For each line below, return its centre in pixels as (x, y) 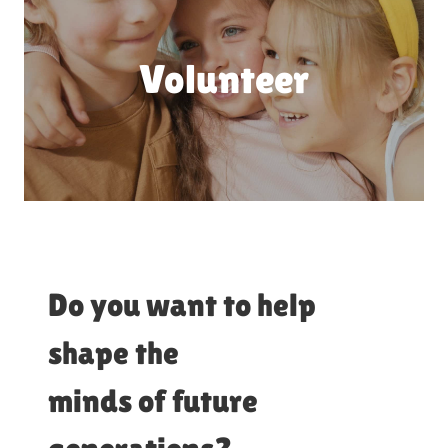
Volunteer (224, 79)
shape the (113, 353)
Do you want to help (182, 305)
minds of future (153, 401)
